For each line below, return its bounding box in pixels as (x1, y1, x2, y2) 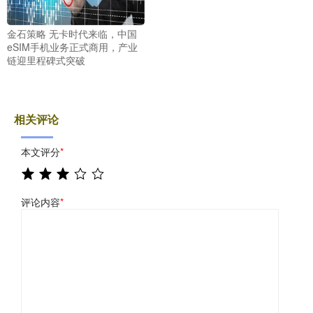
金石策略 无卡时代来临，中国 (7, 26, 137, 41)
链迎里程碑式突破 (7, 52, 85, 67)
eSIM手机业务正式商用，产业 (7, 39, 138, 54)
